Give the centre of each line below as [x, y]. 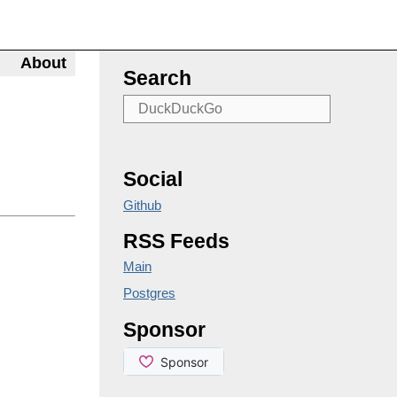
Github [142, 205]
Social [152, 179]
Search [157, 78]
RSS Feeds [176, 241]
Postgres [149, 293]
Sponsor [164, 329]
